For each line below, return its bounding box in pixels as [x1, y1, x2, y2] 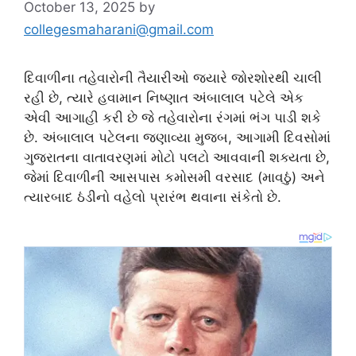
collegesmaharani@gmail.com [24, 21, 214, 38]
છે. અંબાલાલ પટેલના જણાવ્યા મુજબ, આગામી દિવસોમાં [24, 130, 331, 146]
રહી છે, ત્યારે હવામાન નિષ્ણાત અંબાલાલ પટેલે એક [24, 90, 304, 106]
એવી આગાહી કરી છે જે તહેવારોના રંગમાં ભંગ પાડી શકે [24, 110, 321, 126]
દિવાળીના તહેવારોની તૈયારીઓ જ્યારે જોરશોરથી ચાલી [24, 70, 322, 87]
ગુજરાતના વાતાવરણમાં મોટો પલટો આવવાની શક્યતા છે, [24, 149, 330, 166]
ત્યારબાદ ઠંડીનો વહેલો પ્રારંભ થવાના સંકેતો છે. [24, 189, 281, 206]
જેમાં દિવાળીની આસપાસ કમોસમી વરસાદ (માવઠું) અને [24, 169, 325, 186]
